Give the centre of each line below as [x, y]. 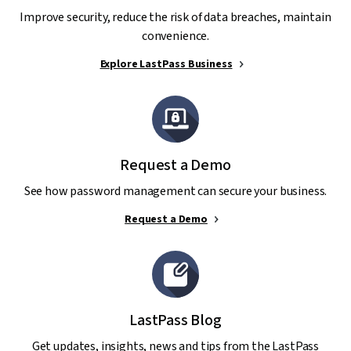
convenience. [175, 36]
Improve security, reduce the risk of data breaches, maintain [175, 18]
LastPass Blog [175, 321]
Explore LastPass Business [166, 65]
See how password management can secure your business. [175, 192]
